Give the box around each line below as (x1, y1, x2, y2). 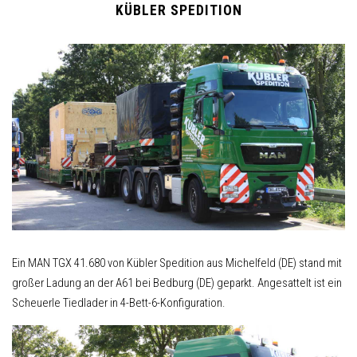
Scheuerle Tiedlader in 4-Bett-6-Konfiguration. (11, 296, 226, 311)
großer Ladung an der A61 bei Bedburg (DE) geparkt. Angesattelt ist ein (11, 276, 342, 291)
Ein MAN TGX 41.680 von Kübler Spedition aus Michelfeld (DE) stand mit (11, 256, 342, 271)
